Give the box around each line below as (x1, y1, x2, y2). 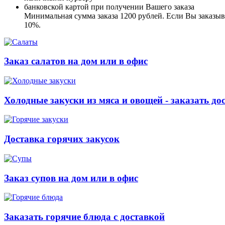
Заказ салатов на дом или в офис (4, 56, 148, 67)
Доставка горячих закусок (4, 134, 120, 145)
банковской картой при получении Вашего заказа (24, 2, 194, 11)
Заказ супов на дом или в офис (4, 172, 138, 183)
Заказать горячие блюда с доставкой (4, 211, 165, 222)
